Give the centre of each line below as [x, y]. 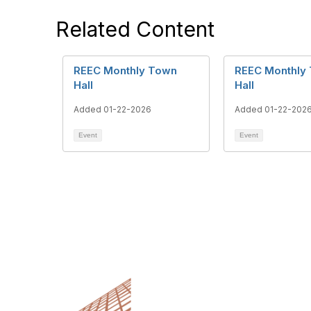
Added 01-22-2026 [112, 109]
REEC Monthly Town [125, 70]
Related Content [135, 29]
